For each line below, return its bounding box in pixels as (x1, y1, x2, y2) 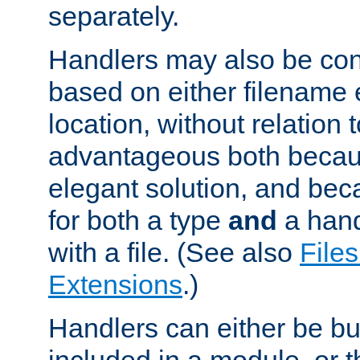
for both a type (48, 204, 228, 235)
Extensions (48, 268, 182, 300)
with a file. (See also (48, 236, 300, 268)
